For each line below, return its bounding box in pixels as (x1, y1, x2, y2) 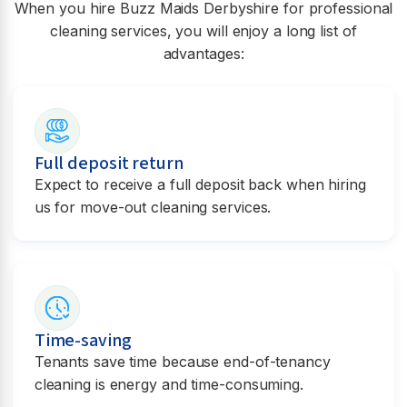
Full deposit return (34, 150, 184, 176)
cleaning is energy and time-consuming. (34, 374, 303, 393)
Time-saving (34, 327, 132, 353)
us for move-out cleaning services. (34, 197, 272, 216)
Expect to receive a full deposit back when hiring (34, 174, 366, 194)
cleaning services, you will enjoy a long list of (50, 22, 357, 41)
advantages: (163, 45, 244, 64)
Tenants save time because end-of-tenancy (34, 352, 331, 371)
